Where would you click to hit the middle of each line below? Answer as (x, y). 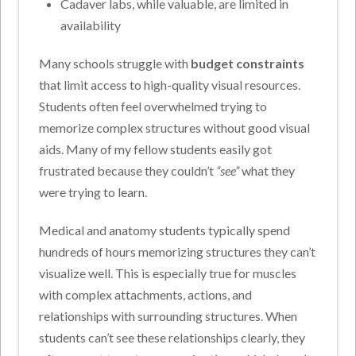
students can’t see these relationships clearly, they (172, 338)
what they (269, 171)
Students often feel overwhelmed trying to (153, 106)
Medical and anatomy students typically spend (165, 230)
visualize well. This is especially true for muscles (168, 273)
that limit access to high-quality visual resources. (170, 85)
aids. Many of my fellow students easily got (156, 149)
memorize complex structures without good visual (175, 128)
